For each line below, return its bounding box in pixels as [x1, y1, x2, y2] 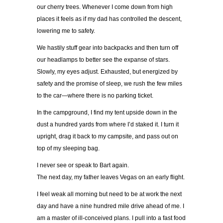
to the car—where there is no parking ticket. [37, 92, 153, 100]
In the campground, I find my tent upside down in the [37, 109, 177, 116]
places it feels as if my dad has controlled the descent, [37, 15, 182, 23]
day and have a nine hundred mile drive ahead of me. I [37, 203, 184, 210]
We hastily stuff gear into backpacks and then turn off [37, 44, 178, 52]
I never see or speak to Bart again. [37, 162, 129, 169]
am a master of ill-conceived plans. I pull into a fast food [37, 215, 186, 222]
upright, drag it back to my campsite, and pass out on [37, 133, 178, 140]
